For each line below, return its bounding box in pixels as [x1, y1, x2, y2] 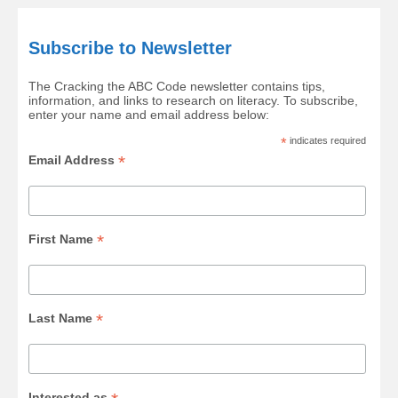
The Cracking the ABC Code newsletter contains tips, [28, 79, 326, 94]
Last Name [28, 310, 97, 325]
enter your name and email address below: [28, 107, 270, 123]
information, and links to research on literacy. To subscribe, [28, 93, 359, 108]
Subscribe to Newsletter [28, 38, 233, 59]
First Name [28, 232, 98, 247]
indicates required [287, 135, 367, 147]
